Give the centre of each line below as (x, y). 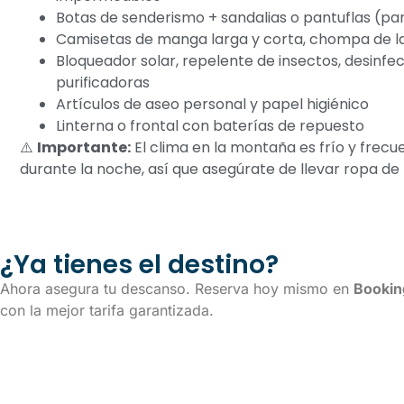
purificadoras (103, 83)
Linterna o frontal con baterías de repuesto (210, 126)
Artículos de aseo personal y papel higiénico (212, 105)
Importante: (84, 148)
